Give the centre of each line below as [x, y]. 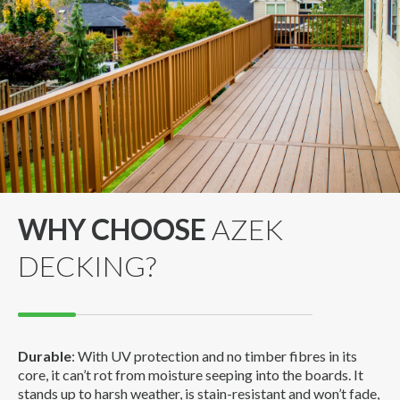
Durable [45, 355]
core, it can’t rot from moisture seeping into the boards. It [191, 374]
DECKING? [87, 265]
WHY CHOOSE [115, 229]
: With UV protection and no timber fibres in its [214, 355]
